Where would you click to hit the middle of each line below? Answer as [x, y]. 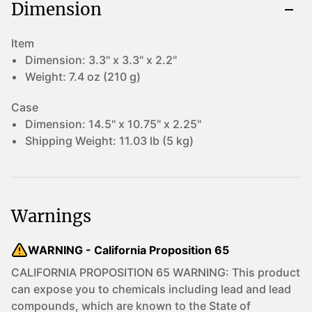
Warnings [51, 216]
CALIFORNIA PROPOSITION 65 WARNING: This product [156, 272]
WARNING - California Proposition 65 [128, 250]
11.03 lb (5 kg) [156, 141]
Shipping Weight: [72, 141]
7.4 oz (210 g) [105, 77]
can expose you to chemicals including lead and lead [151, 289]
